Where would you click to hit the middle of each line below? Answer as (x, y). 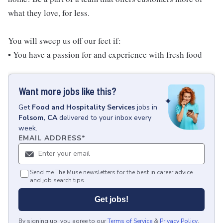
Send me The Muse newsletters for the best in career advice (111, 172)
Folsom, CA (38, 117)
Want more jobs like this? (67, 91)
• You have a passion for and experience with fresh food (105, 54)
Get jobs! (111, 199)
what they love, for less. (49, 12)
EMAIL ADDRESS (50, 138)
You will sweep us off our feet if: (64, 40)
